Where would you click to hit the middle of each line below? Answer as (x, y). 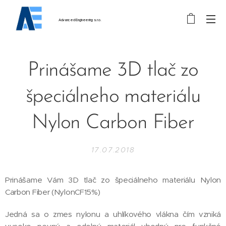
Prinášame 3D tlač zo (113, 71)
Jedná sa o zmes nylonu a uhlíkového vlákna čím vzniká (113, 214)
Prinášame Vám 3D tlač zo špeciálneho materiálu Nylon (113, 180)
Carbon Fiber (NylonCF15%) (53, 192)
